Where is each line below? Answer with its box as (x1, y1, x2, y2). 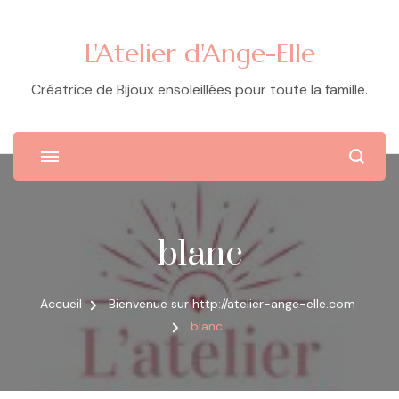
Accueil (39, 296, 82, 312)
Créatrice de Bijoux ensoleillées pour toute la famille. (31, 80, 368, 99)
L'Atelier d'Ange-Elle (84, 37, 315, 69)
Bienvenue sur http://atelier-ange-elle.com (108, 296, 355, 312)
